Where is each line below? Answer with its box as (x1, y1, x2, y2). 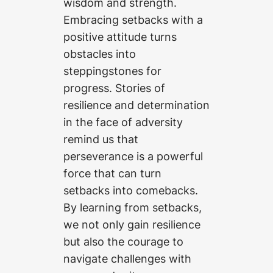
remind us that (63, 132, 138, 146)
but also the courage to (63, 235, 183, 249)
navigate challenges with (63, 252, 191, 266)
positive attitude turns (63, 30, 177, 44)
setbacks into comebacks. (63, 183, 198, 197)
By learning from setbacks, (63, 200, 202, 214)
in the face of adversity (63, 115, 183, 129)
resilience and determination (63, 98, 210, 112)
